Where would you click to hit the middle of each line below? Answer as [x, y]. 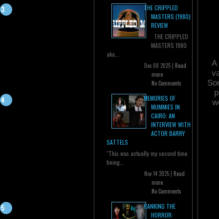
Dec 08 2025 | [160, 66]
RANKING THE [160, 206]
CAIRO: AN [163, 116]
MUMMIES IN [165, 107]
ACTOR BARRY [168, 133]
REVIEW [160, 25]
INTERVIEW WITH [171, 125]
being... [115, 162]
